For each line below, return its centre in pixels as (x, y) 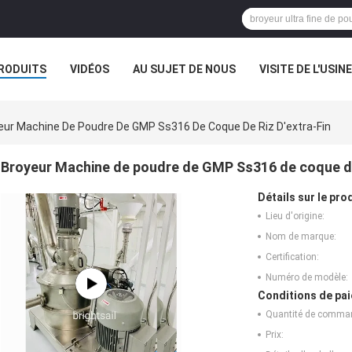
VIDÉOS (90, 69)
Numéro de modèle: (307, 278)
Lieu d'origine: (295, 216)
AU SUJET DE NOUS (184, 69)
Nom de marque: (301, 237)
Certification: (292, 257)
